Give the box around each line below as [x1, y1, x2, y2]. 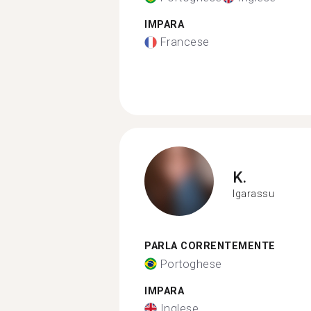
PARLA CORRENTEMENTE [144, 240, 276, 252]
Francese [160, 35, 210, 49]
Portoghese [160, 257, 222, 271]
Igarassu [233, 187, 274, 199]
